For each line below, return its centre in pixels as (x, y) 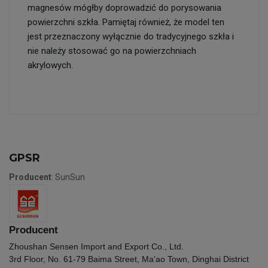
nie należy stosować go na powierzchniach (112, 51)
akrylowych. (50, 65)
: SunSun (68, 177)
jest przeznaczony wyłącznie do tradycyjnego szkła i (131, 36)
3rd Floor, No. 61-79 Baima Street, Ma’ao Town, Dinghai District (129, 259)
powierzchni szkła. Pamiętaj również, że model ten (126, 22)
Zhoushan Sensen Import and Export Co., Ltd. (96, 246)
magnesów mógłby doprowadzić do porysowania (124, 8)
